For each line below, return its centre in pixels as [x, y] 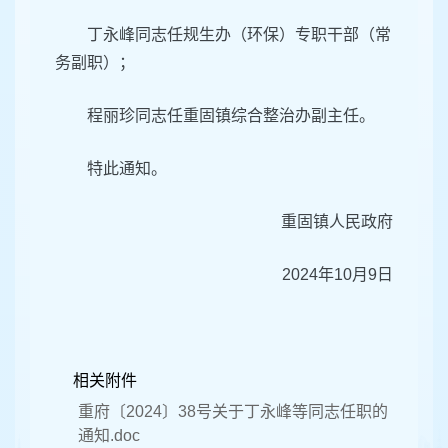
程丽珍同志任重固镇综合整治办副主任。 [231, 116]
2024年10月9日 [337, 275]
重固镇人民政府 [337, 222]
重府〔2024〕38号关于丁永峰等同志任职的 [233, 412]
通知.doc [109, 436]
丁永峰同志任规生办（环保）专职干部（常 [239, 35]
